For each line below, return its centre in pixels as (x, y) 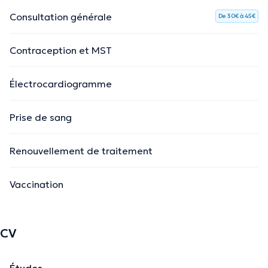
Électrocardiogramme (61, 83)
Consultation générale (61, 16)
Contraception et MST (61, 50)
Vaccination (36, 184)
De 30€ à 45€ (237, 16)
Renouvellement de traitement (81, 150)
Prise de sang (41, 117)
